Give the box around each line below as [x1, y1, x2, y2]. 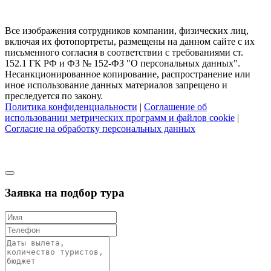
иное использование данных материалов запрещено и [5, 79, 227, 90]
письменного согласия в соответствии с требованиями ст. [5, 47, 243, 57]
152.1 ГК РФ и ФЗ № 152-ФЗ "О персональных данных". [5, 57, 240, 68]
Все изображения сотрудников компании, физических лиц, [5, 25, 249, 36]
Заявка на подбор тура [5, 186, 125, 200]
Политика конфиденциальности [5, 101, 137, 112]
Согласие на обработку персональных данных [5, 123, 195, 134]
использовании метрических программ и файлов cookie [5, 112, 235, 123]
